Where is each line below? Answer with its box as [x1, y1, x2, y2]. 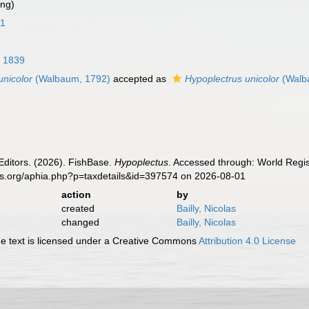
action [61, 189, 91, 200]
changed [61, 217, 99, 228]
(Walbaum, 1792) [32, 73, 111, 84]
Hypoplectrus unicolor [185, 73, 280, 84]
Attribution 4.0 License [199, 235, 297, 246]
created [61, 203, 94, 214]
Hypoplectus [114, 157, 169, 168]
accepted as [110, 73, 170, 84]
